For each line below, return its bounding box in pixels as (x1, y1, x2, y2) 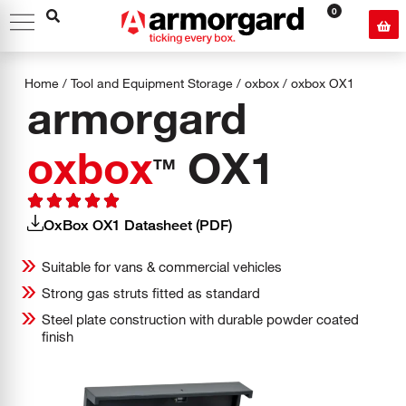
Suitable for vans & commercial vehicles (42, 258, 282, 275)
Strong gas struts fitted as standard (42, 285, 260, 301)
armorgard (27, 91, 246, 143)
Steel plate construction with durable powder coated (42, 311, 359, 327)
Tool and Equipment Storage (71, 75, 233, 91)
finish (42, 328, 73, 344)
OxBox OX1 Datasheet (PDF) (43, 217, 232, 234)
